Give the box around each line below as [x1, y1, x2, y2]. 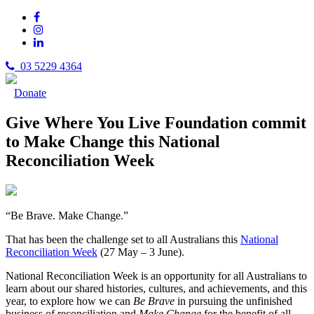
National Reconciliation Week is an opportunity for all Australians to [6, 269, 307, 282]
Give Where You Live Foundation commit [6, 113, 306, 132]
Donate [14, 87, 46, 99]
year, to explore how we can [6, 294, 133, 307]
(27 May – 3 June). [97, 245, 184, 258]
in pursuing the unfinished [175, 294, 292, 307]
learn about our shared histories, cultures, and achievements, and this [6, 282, 307, 294]
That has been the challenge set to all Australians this [6, 233, 240, 245]
